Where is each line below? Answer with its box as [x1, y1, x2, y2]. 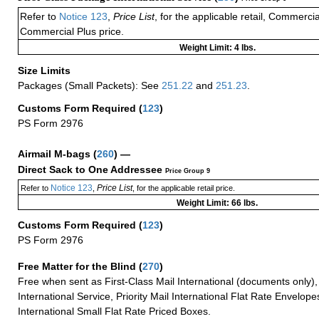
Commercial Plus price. [20, 26, 124, 38]
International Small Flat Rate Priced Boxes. [18, 305, 211, 317]
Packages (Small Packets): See [18, 80, 162, 92]
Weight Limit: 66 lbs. [177, 198, 258, 209]
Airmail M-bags [18, 147, 93, 159]
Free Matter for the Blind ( [18, 260, 142, 272]
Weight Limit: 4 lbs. [179, 43, 256, 53]
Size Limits [18, 65, 73, 77]
